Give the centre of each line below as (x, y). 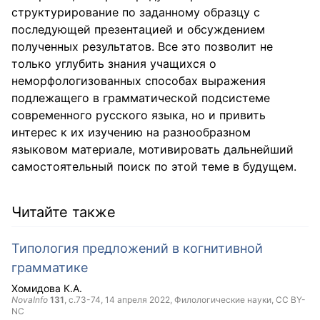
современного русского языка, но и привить (139, 115)
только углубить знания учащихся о (114, 64)
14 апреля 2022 (137, 300)
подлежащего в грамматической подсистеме (141, 98)
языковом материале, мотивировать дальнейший (152, 149)
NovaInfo (30, 300)
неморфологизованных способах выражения (139, 81)
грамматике (50, 267)
